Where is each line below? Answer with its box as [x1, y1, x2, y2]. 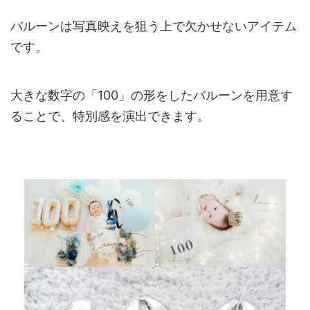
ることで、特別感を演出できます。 [10, 109, 210, 124]
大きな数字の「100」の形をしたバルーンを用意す [10, 88, 293, 103]
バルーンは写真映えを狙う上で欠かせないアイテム [10, 19, 297, 34]
